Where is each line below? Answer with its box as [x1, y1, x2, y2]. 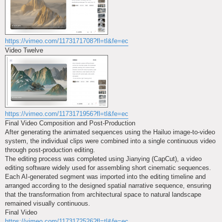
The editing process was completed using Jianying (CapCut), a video [5, 155, 202, 163]
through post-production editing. [5, 146, 95, 154]
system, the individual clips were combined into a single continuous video [5, 137, 216, 145]
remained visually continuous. [5, 199, 90, 207]
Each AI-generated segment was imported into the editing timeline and [5, 172, 206, 180]
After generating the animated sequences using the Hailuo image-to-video [5, 128, 215, 136]
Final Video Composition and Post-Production [5, 119, 135, 127]
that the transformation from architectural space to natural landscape [5, 190, 201, 198]
